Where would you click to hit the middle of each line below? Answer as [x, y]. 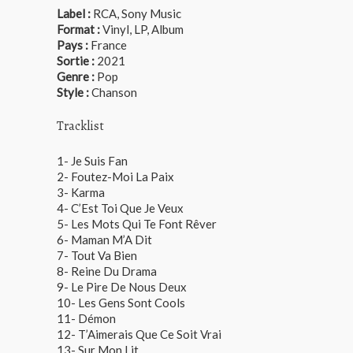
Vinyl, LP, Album [142, 29]
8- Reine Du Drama [107, 271]
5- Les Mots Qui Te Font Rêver [137, 224]
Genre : [76, 76]
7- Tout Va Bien [97, 255]
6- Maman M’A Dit [104, 240]
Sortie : [76, 61]
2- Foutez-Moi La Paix [115, 176]
